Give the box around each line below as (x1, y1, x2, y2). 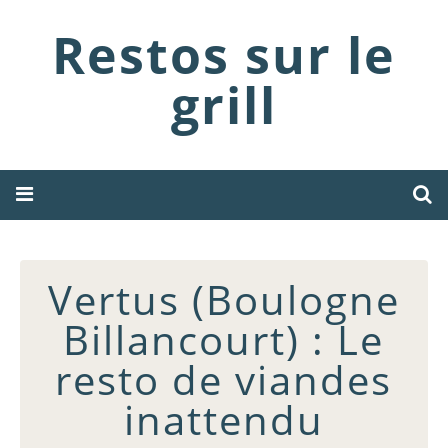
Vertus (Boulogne (48, 272, 400, 327)
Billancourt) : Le (63, 312, 385, 367)
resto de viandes (55, 352, 393, 407)
